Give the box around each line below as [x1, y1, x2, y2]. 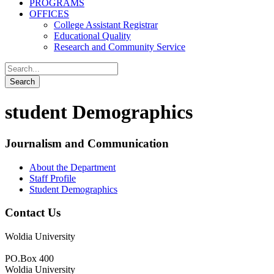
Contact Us [5, 206, 61, 220]
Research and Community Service [54, 42, 185, 52]
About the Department [29, 161, 116, 172]
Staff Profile [29, 172, 76, 183]
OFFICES [29, 9, 69, 19]
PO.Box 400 [5, 253, 54, 264]
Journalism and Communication [5, 136, 169, 150]
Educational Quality [54, 31, 131, 41]
